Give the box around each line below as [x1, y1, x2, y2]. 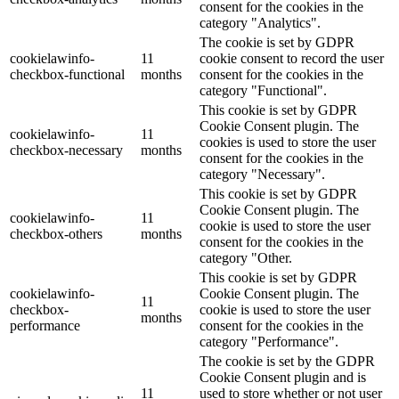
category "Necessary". [199, 167, 325, 183]
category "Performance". [199, 334, 338, 350]
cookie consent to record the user [199, 51, 384, 67]
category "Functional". [199, 83, 327, 99]
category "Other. [199, 250, 292, 266]
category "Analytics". [199, 15, 321, 31]
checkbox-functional [10, 67, 125, 83]
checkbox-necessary [10, 142, 123, 159]
